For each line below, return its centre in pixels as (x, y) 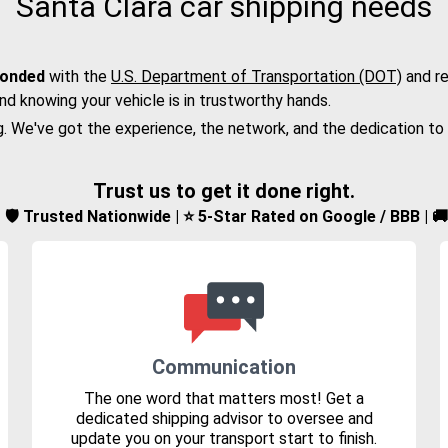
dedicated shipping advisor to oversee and (224, 419)
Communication (224, 367)
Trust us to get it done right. (224, 191)
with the (78, 77)
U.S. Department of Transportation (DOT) (256, 77)
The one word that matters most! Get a (224, 399)
